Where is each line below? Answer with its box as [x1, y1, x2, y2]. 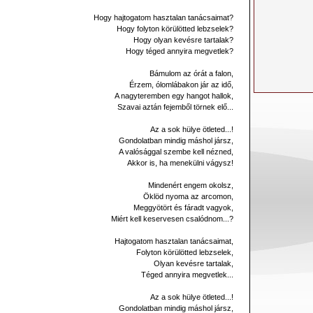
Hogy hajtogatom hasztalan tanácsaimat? [94, 13, 233, 22]
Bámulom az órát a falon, [150, 69, 233, 78]
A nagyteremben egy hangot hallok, [115, 92, 233, 100]
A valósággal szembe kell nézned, [119, 147, 233, 156]
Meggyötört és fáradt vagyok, [133, 203, 233, 212]
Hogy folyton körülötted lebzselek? [117, 24, 233, 33]
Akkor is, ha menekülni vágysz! [127, 159, 233, 167]
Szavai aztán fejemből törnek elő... [117, 103, 233, 111]
